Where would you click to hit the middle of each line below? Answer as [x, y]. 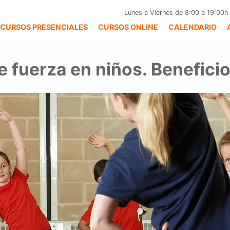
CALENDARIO [193, 27]
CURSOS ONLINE [128, 27]
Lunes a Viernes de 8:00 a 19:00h [177, 13]
